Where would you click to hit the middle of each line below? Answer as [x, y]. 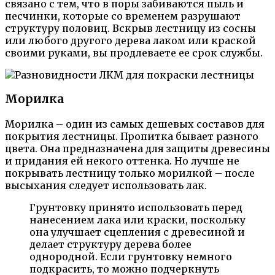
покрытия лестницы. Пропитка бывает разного [132, 137]
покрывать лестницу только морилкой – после [130, 173]
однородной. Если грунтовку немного [131, 257]
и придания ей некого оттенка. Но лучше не [122, 161]
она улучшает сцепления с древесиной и [137, 232]
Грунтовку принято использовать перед [136, 208]
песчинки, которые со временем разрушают [123, 16]
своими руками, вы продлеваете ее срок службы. [134, 52]
